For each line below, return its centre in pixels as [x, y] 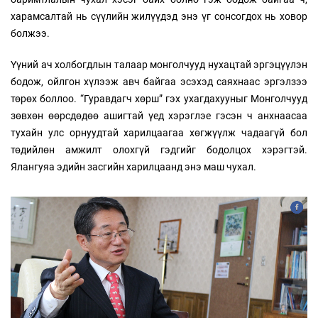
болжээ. [30, 33]
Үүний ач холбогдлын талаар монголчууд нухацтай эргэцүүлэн [159, 65]
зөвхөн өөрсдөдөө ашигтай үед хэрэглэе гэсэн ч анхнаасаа [159, 116]
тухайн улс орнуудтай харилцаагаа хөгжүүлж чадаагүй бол [159, 133]
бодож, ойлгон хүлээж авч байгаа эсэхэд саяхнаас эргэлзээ [159, 82]
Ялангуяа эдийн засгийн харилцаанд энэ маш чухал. [133, 167]
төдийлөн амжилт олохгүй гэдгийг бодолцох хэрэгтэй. [159, 150]
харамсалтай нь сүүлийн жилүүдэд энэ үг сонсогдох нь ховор [159, 16]
